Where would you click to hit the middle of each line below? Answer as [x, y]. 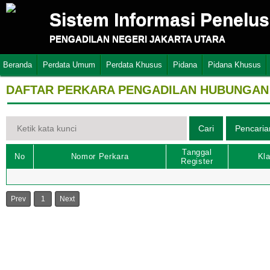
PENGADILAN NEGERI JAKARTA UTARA [137, 39]
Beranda [17, 65]
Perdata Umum [69, 65]
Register [197, 161]
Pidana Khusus [234, 65]
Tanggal [197, 152]
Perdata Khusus [134, 65]
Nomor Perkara [100, 156]
